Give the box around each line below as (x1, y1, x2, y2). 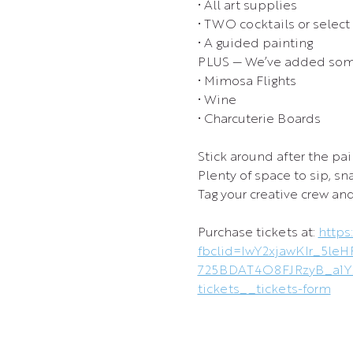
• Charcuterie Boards (197, 113, 321, 126)
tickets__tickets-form (197, 284, 331, 296)
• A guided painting (197, 38, 313, 50)
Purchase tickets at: (197, 227, 318, 240)
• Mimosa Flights (197, 76, 296, 88)
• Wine (197, 95, 236, 107)
